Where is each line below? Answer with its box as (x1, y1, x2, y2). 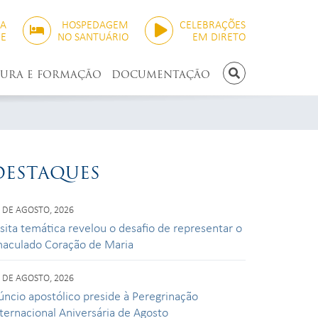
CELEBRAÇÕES (180, 16, 246, 32)
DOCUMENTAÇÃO (111, 67, 210, 82)
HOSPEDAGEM (62, 16, 128, 32)
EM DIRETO (192, 28, 246, 44)
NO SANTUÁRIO (57, 28, 128, 44)
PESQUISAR (233, 72, 285, 89)
